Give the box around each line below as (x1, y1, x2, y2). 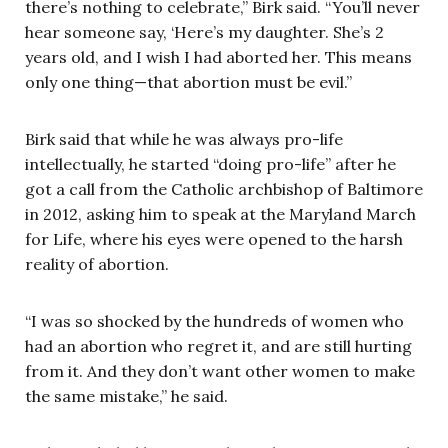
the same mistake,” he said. (25, 385, 228, 406)
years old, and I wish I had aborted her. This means (25, 46, 412, 67)
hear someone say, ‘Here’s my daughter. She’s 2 (25, 21, 384, 42)
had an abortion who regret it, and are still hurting (25, 335, 412, 356)
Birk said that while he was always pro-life (25, 128, 343, 149)
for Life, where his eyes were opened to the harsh (25, 228, 403, 249)
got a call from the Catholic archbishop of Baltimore (25, 178, 423, 199)
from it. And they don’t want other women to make (25, 360, 415, 381)
